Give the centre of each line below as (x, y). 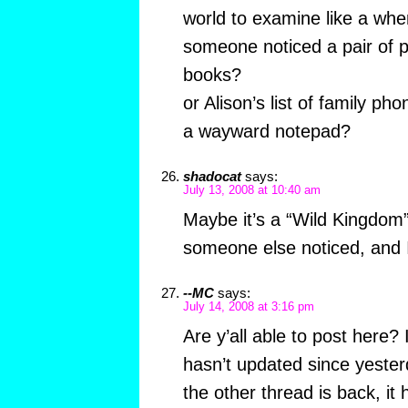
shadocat (212, 177)
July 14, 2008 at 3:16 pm (248, 307)
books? (212, 75)
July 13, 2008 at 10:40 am (251, 191)
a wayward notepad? (266, 132)
